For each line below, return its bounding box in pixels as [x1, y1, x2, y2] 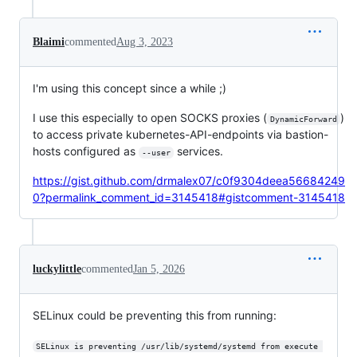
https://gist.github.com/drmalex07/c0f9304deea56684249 [33, 174, 345, 188]
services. [173, 144, 223, 159]
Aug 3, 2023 [116, 36, 173, 49]
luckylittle [33, 263, 81, 276]
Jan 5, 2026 [133, 263, 185, 276]
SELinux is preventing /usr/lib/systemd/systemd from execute [35, 342, 323, 351]
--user [141, 148, 171, 158]
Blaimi [33, 36, 65, 49]
